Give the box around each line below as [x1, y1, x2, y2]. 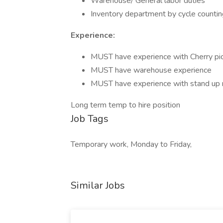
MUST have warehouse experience [91, 65, 212, 76]
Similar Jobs [71, 179, 125, 192]
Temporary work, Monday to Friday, [71, 139, 192, 150]
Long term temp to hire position [71, 100, 180, 111]
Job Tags [71, 112, 109, 125]
